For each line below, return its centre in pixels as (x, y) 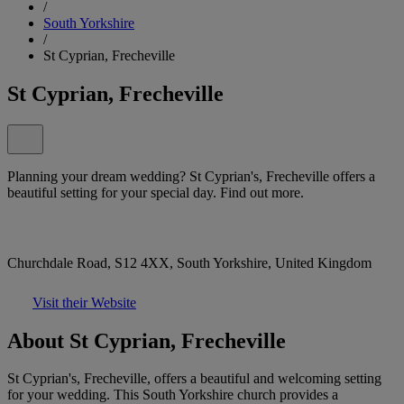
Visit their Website (84, 302)
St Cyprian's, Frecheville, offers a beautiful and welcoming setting (194, 379)
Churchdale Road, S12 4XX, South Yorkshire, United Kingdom (189, 262)
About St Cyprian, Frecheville (147, 340)
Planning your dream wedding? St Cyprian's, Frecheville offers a (191, 176)
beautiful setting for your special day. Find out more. (156, 192)
